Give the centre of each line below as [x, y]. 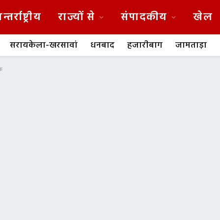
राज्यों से [77, 17]
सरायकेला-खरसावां [44, 45]
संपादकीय [144, 17]
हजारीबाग [145, 45]
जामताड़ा [191, 45]
